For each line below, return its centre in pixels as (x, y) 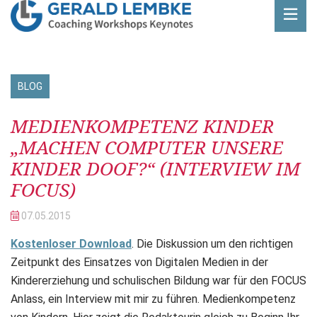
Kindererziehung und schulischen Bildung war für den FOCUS (158, 281)
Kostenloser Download (71, 244)
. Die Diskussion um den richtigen (212, 244)
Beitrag (29, 106)
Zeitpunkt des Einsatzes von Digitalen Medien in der (139, 262)
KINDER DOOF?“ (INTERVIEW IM (155, 168)
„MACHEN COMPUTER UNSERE (147, 147)
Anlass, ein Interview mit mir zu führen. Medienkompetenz (153, 299)
